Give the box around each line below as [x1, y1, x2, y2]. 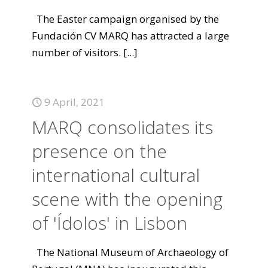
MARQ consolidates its [32, 115, 213, 139]
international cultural [32, 163, 200, 187]
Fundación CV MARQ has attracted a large [32, 29, 229, 42]
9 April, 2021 [44, 95, 105, 109]
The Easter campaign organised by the [32, 12, 219, 26]
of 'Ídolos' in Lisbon [32, 211, 187, 235]
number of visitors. [32, 45, 121, 59]
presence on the [32, 139, 167, 163]
